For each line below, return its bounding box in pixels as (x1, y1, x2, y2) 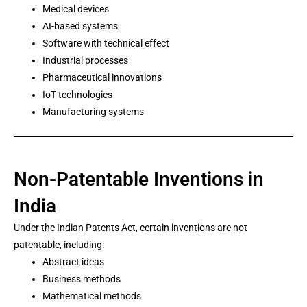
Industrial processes (42, 55, 128, 66)
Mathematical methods (42, 291, 141, 302)
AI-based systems (42, 21, 118, 32)
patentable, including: (14, 239, 104, 250)
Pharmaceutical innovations (42, 72, 162, 83)
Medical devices (42, 3, 109, 14)
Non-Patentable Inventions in (14, 168, 264, 191)
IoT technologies (42, 89, 112, 100)
